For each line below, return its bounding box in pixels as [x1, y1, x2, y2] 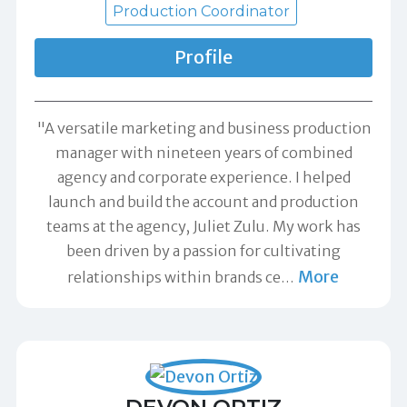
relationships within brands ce [67, 267, 281, 286]
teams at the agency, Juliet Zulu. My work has [46, 216, 361, 235]
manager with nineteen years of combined [55, 143, 352, 162]
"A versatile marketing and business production [35, 118, 372, 137]
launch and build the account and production [48, 192, 359, 211]
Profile [174, 45, 233, 68]
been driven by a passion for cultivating [66, 241, 341, 260]
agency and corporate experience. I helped [56, 167, 351, 186]
